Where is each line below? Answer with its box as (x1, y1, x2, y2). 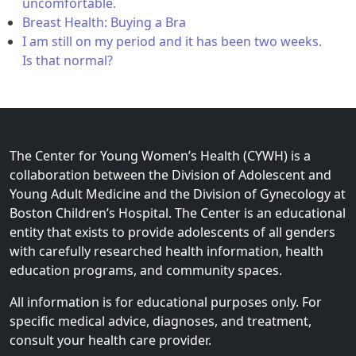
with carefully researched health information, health (10, 242, 323, 260)
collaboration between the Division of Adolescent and (10, 165, 331, 184)
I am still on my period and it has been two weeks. (22, 32, 322, 50)
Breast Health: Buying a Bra (22, 13, 186, 31)
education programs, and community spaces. (10, 261, 282, 279)
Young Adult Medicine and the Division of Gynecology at (10, 184, 346, 203)
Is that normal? (22, 51, 113, 69)
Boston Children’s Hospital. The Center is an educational (10, 203, 346, 222)
